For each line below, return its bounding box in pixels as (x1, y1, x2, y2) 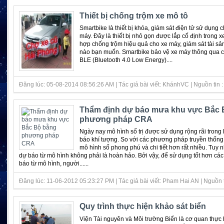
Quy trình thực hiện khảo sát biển (79, 202, 206, 211)
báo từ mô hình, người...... (19, 160, 88, 167)
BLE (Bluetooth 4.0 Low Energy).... (79, 56, 172, 64)
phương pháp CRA (79, 114, 152, 123)
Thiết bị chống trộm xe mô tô (79, 11, 188, 20)
